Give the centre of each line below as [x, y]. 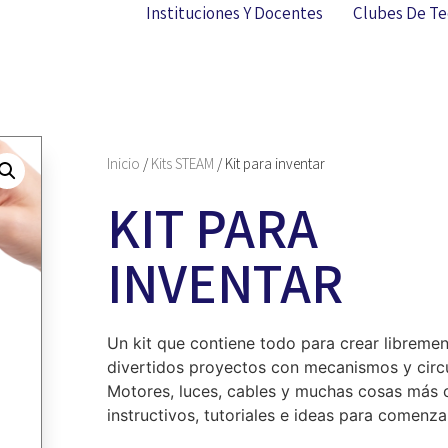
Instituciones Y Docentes [234, 13]
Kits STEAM [182, 163]
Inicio [123, 163]
